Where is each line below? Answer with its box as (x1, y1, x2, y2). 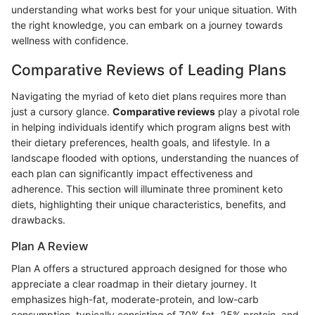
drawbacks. (11, 214, 65, 226)
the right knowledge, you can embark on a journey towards (11, 18, 283, 31)
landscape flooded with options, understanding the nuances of (11, 152, 299, 165)
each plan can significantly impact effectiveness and (11, 167, 253, 180)
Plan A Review (11, 239, 89, 254)
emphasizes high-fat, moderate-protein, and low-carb (11, 293, 259, 306)
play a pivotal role (215, 105, 300, 118)
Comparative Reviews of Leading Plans (11, 60, 286, 79)
